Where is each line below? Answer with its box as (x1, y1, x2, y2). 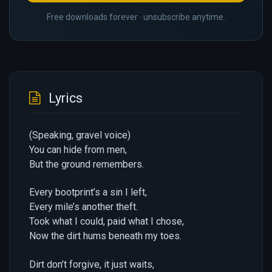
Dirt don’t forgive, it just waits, (29, 258, 154, 270)
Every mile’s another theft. (29, 201, 138, 213)
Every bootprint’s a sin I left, (29, 186, 147, 199)
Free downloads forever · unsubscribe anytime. (47, 12, 225, 22)
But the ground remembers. (29, 158, 144, 170)
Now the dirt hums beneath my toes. (29, 230, 182, 242)
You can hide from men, (29, 144, 127, 155)
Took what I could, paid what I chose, (29, 216, 184, 228)
